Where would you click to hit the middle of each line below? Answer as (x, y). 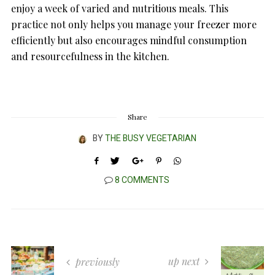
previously (96, 262)
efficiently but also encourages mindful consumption (129, 41)
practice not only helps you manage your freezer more (134, 25)
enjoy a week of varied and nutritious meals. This (120, 9)
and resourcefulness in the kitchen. (90, 56)
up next (185, 261)
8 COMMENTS (142, 180)
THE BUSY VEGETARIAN (150, 139)
